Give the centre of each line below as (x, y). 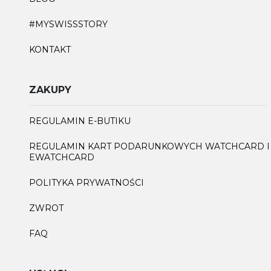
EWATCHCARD (62, 157)
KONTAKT (50, 49)
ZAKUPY (50, 90)
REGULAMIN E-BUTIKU (80, 121)
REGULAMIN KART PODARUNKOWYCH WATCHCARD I (149, 146)
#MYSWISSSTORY (68, 24)
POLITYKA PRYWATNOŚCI (87, 182)
